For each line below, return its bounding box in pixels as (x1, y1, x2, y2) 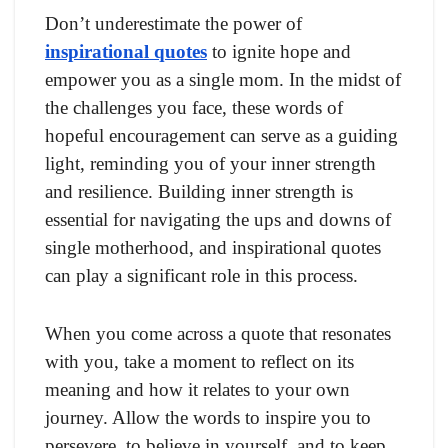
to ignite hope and (207, 41, 351, 63)
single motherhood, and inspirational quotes (45, 237, 381, 259)
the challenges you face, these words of (45, 97, 343, 119)
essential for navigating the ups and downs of (45, 209, 391, 231)
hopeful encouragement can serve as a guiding (45, 125, 398, 147)
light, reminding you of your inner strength (45, 153, 376, 175)
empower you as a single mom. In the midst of (45, 69, 401, 91)
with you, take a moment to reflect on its (45, 351, 354, 373)
